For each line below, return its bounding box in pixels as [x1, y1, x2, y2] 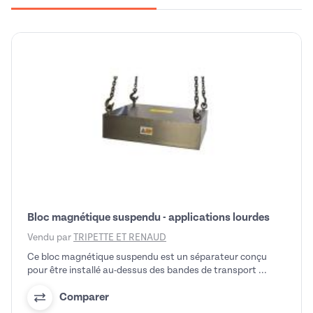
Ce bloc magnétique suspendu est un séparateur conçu [27, 251, 267, 262]
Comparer [59, 291, 109, 304]
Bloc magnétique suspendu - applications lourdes [27, 210, 270, 224]
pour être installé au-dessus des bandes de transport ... [27, 264, 267, 275]
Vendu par [27, 231, 73, 242]
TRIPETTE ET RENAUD [73, 231, 166, 242]
